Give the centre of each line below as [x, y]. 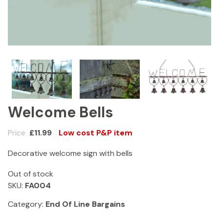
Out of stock [31, 174]
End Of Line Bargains [85, 204]
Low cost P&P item [96, 133]
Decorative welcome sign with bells [70, 153]
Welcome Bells [60, 112]
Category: [27, 204]
